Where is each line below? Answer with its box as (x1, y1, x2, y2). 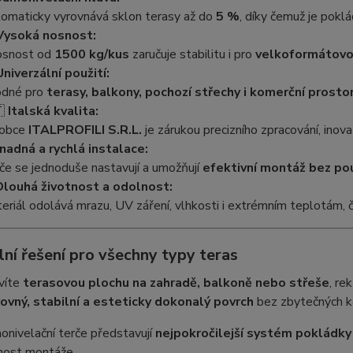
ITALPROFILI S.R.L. (28, 121, 142, 139)
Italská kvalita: (7, 102, 98, 121)
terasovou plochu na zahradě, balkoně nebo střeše (22, 274, 329, 292)
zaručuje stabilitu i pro (128, 46, 255, 64)
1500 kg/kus (54, 46, 129, 64)
